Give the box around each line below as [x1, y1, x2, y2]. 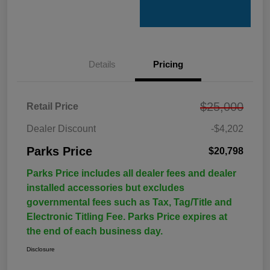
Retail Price [27, 101, 78, 112]
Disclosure [27, 246, 55, 253]
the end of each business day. [27, 226, 163, 237]
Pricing [153, 59, 183, 70]
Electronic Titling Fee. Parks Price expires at [27, 212, 227, 222]
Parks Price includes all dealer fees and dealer [27, 168, 236, 179]
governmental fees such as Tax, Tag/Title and [27, 197, 232, 208]
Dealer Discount [27, 124, 96, 134]
